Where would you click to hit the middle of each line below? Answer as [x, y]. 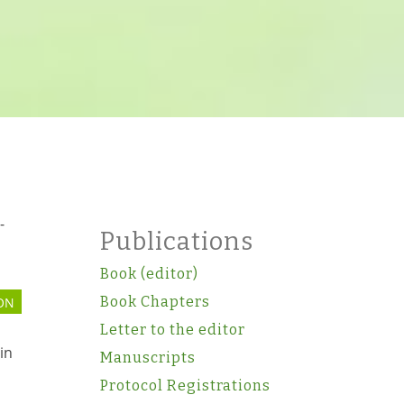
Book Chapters [155, 302]
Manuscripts [147, 358]
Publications [176, 242]
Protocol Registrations [185, 386]
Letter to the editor [172, 330]
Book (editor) [149, 274]
